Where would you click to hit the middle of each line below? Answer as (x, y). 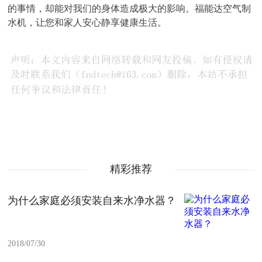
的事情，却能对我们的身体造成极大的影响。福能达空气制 (130, 8)
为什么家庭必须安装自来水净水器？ (92, 200)
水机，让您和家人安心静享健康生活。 (87, 23)
